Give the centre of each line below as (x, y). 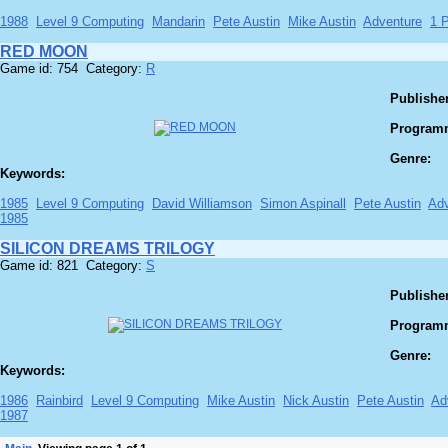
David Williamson (202, 204)
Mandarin (178, 22)
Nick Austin (316, 401)
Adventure (392, 22)
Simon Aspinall (303, 204)
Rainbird (59, 401)
